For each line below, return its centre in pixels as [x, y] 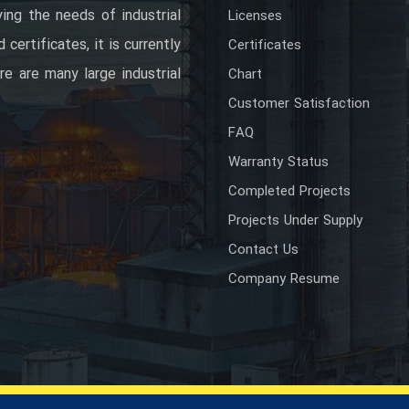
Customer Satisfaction [299, 105]
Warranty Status [278, 163]
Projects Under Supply [295, 221]
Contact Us [263, 251]
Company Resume [283, 280]
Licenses [255, 17]
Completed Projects [289, 192]
